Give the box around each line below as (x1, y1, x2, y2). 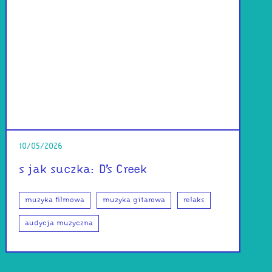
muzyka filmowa (25, 197, 85, 203)
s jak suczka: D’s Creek (19, 165, 148, 175)
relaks (183, 197, 205, 203)
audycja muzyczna (25, 220, 93, 226)
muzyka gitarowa (103, 197, 166, 203)
